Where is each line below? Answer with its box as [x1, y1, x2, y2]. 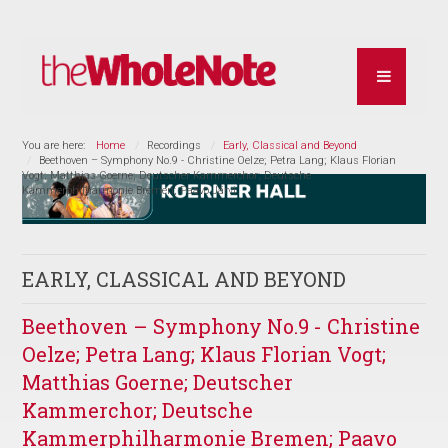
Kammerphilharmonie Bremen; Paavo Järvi [22, 183, 237, 197]
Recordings [147, 138, 202, 152]
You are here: [22, 138, 92, 152]
